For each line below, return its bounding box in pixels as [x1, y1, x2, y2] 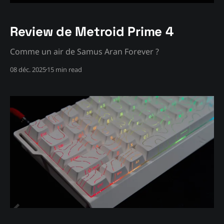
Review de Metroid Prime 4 [10, 22, 174, 40]
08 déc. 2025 [10, 64, 46, 74]
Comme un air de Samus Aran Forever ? [10, 45, 159, 57]
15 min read [47, 64, 82, 74]
